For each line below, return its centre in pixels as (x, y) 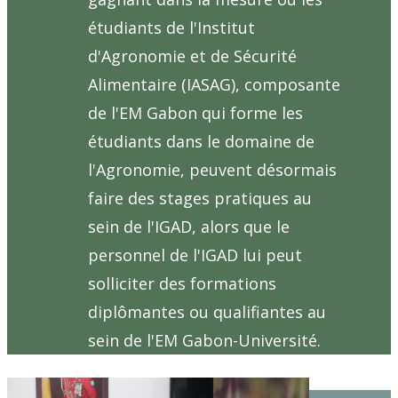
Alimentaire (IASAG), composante (214, 85)
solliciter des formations (182, 284)
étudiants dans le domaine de (201, 142)
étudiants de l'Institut (171, 28)
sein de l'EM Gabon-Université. (204, 341)
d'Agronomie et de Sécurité (192, 56)
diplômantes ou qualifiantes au (207, 312)
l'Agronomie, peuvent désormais (212, 170)
